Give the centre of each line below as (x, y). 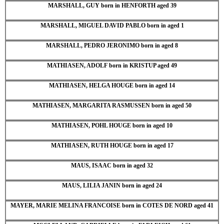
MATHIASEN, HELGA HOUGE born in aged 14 (112, 85)
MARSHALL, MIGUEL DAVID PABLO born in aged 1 (112, 25)
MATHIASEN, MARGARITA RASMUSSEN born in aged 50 (112, 105)
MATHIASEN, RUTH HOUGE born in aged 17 (112, 145)
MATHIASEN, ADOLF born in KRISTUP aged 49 (112, 65)
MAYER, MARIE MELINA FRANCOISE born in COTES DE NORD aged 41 (112, 205)
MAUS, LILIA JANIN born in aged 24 (112, 185)
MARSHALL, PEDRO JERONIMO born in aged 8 (112, 45)
